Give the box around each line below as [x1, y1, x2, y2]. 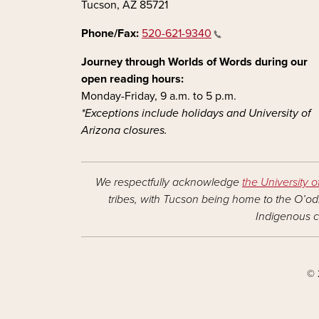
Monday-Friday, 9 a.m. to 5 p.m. [81, 89, 239, 103]
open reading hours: [81, 72, 184, 86]
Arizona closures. [81, 123, 167, 137]
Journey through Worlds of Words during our [81, 55, 308, 69]
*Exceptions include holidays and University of [81, 106, 311, 120]
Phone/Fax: [81, 26, 139, 41]
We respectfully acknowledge [95, 175, 242, 189]
